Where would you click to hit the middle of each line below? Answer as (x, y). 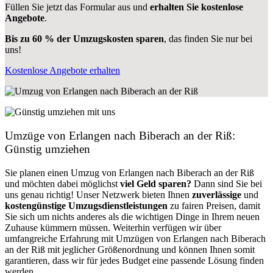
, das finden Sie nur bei (208, 39)
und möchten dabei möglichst (62, 183)
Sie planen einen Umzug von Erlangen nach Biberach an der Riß (129, 172)
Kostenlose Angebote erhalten (62, 71)
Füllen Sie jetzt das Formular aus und (77, 7)
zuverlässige (217, 194)
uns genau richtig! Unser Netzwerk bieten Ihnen (98, 194)
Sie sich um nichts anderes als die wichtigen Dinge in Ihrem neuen (132, 216)
